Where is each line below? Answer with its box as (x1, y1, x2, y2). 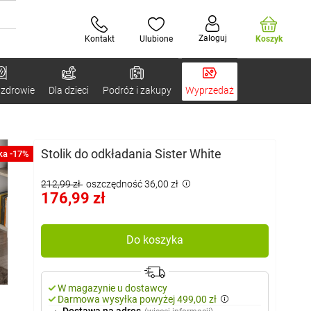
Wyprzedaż (185, 85, 234, 96)
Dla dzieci (48, 85, 89, 96)
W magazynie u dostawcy (58, 283, 167, 294)
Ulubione (140, 33, 173, 44)
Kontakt (84, 33, 115, 44)
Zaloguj (198, 33, 227, 43)
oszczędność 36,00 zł (86, 178, 178, 190)
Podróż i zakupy (102, 85, 171, 96)
